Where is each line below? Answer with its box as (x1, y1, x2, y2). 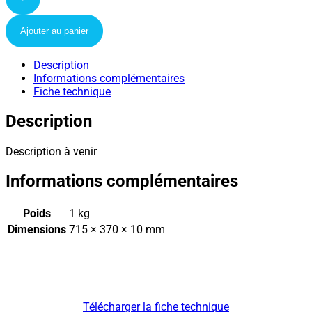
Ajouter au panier (20, 26, 88, 37)
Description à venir (6, 144, 97, 158)
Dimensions (8, 222, 66, 236)
